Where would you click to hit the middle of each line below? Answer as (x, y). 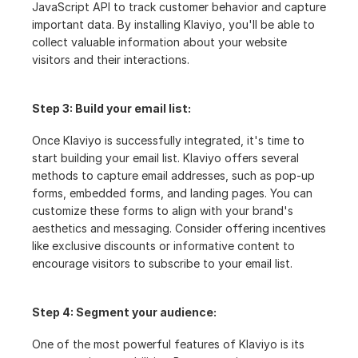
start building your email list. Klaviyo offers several (165, 158)
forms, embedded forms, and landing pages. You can (172, 193)
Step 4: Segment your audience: (124, 312)
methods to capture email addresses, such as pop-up (173, 175)
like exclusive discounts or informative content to (163, 246)
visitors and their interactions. (111, 60)
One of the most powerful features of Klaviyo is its (168, 344)
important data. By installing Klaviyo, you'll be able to (173, 24)
